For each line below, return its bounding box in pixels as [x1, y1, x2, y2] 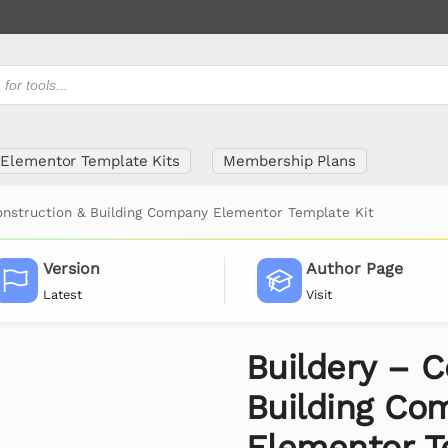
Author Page [306, 259, 404, 279]
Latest [42, 286, 82, 302]
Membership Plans [223, 152, 356, 170]
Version [42, 259, 100, 279]
